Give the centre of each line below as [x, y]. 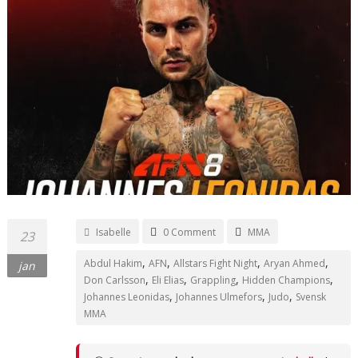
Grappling [213, 280]
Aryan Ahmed [294, 263]
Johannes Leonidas [126, 296]
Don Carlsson [114, 280]
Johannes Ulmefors [219, 296]
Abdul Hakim [113, 263]
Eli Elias [167, 280]
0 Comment [189, 232]
